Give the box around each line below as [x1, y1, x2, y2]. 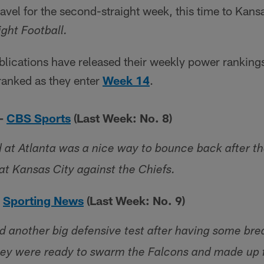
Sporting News [3, 193, 84, 207]
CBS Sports [6, 111, 71, 125]
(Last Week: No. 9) [84, 193, 185, 207]
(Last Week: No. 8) [71, 111, 172, 125]
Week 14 [103, 73, 150, 87]
